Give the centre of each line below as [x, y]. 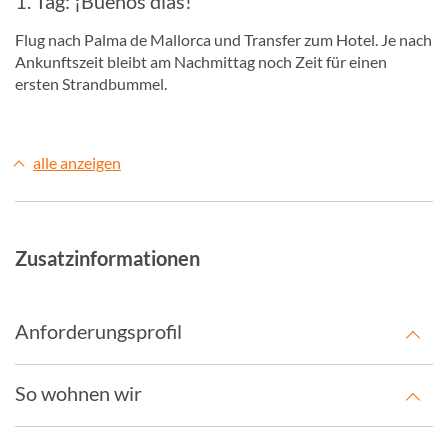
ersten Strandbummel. [91, 83]
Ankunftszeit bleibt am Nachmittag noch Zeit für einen [201, 61]
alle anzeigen [77, 162]
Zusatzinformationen [107, 258]
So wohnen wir [78, 393]
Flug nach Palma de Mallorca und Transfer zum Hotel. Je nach [223, 39]
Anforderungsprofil [98, 331]
